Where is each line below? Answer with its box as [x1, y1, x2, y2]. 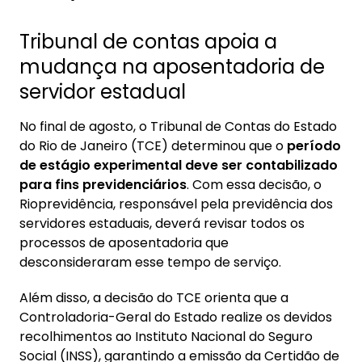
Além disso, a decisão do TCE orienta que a [19, 288, 288, 307]
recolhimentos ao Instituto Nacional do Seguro [19, 327, 313, 346]
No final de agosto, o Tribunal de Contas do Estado [19, 117, 337, 136]
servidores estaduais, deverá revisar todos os [19, 214, 305, 233]
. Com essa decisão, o [187, 175, 322, 194]
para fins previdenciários [19, 175, 187, 194]
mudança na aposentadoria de [19, 53, 325, 80]
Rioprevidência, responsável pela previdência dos [19, 195, 333, 213]
